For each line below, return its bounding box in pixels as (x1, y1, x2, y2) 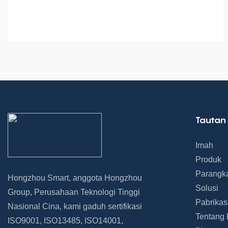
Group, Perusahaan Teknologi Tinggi (8, 187, 140, 196)
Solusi (195, 184, 218, 193)
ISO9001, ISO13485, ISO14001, (8, 216, 123, 225)
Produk (195, 155, 221, 164)
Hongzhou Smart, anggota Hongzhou (8, 173, 142, 182)
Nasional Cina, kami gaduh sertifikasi (8, 202, 142, 211)
